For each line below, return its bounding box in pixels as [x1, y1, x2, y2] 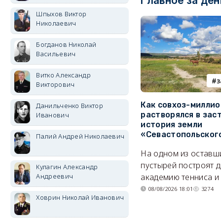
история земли [141, 120, 203, 130]
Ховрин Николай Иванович [36, 193, 124, 202]
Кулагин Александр [36, 162, 98, 171]
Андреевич [36, 172, 74, 181]
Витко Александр [36, 71, 91, 79]
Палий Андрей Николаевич [36, 132, 125, 141]
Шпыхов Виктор [36, 9, 87, 18]
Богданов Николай [36, 40, 97, 49]
